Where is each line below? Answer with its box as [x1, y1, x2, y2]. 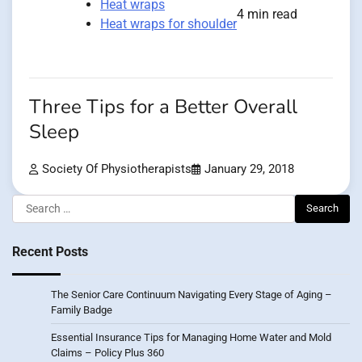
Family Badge [51, 303, 112, 316]
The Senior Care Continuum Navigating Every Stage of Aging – [51, 288, 332, 301]
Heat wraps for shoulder [100, 15, 237, 32]
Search [11, 195, 51, 211]
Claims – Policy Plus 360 [51, 346, 164, 359]
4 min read [237, 6, 297, 22]
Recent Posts [12, 243, 88, 259]
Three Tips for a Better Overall [29, 93, 297, 120]
